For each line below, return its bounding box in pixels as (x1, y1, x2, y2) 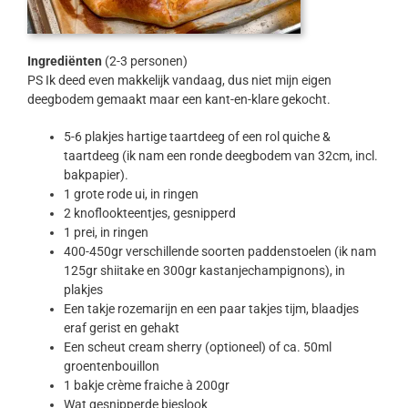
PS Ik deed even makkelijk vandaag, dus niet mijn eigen (26, 73, 331, 88)
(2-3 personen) (101, 54, 188, 69)
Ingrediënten (26, 54, 102, 69)
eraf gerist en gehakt (63, 321, 179, 336)
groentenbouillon (63, 359, 159, 374)
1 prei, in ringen (63, 225, 148, 240)
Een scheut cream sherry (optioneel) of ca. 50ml (63, 340, 331, 355)
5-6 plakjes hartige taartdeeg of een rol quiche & (63, 129, 331, 145)
